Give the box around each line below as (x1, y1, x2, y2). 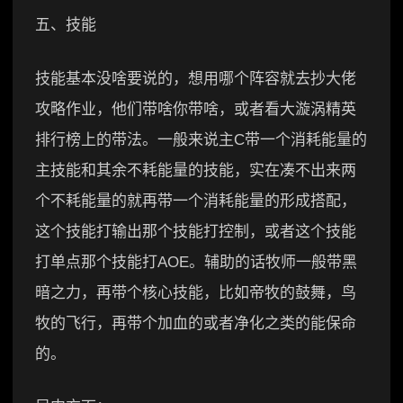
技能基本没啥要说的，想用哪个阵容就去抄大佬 (35, 69, 356, 87)
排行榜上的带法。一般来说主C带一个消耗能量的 (35, 130, 367, 148)
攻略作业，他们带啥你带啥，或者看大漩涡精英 (35, 100, 356, 118)
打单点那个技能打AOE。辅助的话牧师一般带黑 (35, 253, 357, 271)
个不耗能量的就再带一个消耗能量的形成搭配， (35, 192, 356, 210)
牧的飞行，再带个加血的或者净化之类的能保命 (35, 314, 356, 332)
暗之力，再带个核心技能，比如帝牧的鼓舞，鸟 (35, 283, 356, 301)
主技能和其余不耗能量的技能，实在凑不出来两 (35, 161, 356, 179)
